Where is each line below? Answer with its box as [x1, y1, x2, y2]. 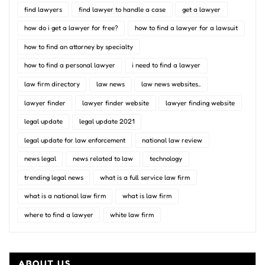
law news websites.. [141, 80, 201, 89]
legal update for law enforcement [24, 135, 125, 144]
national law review [141, 135, 202, 144]
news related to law [72, 154, 133, 163]
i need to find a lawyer [131, 61, 201, 70]
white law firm [109, 210, 154, 219]
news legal [24, 154, 56, 163]
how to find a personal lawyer [24, 61, 115, 70]
